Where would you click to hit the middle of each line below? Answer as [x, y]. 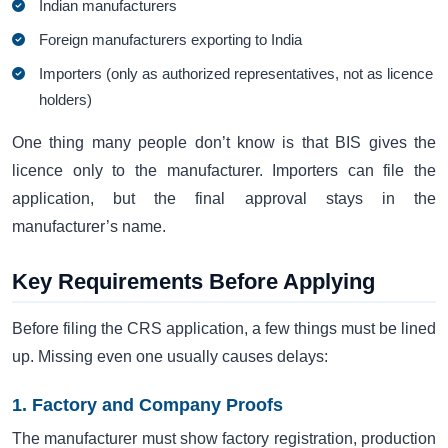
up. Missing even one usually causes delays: [170, 357]
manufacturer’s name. [89, 227]
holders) [66, 100]
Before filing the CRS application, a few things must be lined [224, 329]
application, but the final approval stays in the [224, 199]
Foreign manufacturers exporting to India [171, 40]
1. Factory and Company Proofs [147, 405]
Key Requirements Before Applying [193, 282]
